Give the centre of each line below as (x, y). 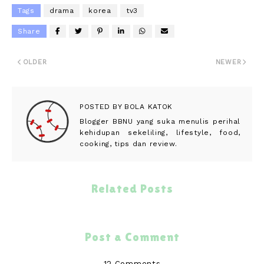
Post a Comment (132, 237)
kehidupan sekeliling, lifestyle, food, (160, 132)
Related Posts (132, 188)
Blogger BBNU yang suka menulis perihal (160, 121)
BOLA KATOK (147, 106)
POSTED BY (101, 106)
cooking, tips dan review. (128, 143)
